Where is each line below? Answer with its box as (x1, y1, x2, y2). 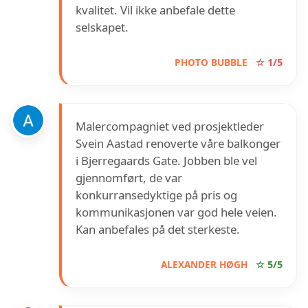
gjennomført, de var (76, 170, 182, 186)
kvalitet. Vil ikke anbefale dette (76, 2, 235, 19)
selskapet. (76, 19, 129, 36)
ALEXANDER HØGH (161, 258, 247, 272)
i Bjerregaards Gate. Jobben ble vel (76, 153, 257, 169)
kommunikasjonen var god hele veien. (76, 204, 277, 221)
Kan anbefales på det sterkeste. (76, 221, 240, 238)
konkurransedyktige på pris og (76, 187, 237, 203)
